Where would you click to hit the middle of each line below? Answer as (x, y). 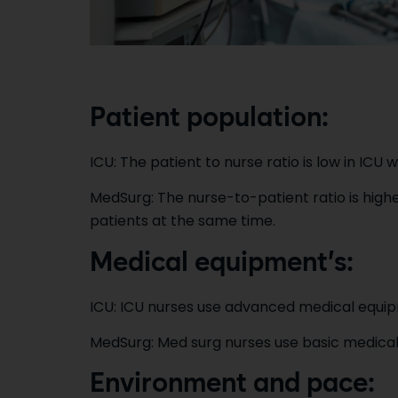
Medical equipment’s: (221, 263)
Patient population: (209, 119)
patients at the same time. (182, 221)
